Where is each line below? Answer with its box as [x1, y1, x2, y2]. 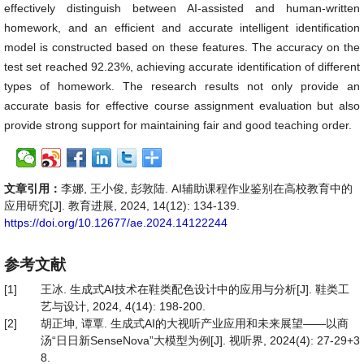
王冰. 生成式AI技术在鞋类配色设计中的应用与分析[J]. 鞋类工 [41, 283, 349, 296]
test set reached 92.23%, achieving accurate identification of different [4, 60, 360, 73]
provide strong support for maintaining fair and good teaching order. [4, 119, 352, 132]
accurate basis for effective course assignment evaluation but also [4, 99, 360, 112]
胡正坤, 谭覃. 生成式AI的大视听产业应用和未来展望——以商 [41, 317, 349, 330]
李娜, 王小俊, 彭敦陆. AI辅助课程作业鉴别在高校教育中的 [61, 182, 353, 195]
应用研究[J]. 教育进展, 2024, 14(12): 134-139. [4, 199, 240, 212]
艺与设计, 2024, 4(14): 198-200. [41, 300, 206, 313]
